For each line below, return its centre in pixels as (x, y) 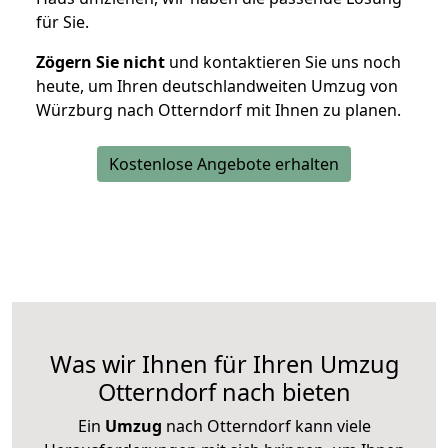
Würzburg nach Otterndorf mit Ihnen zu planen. (218, 110)
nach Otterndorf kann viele (266, 426)
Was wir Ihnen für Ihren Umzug (224, 364)
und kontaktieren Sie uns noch (283, 62)
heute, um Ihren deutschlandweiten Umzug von (217, 86)
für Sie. (62, 22)
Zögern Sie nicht (100, 62)
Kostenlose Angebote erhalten (224, 164)
